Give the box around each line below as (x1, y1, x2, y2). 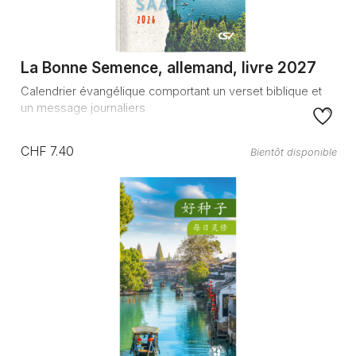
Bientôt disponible (250, 146, 337, 159)
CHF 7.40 (20, 143, 74, 160)
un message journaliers (20, 100, 145, 114)
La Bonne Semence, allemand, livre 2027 (20, 57, 316, 77)
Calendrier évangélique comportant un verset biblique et (20, 83, 322, 98)
